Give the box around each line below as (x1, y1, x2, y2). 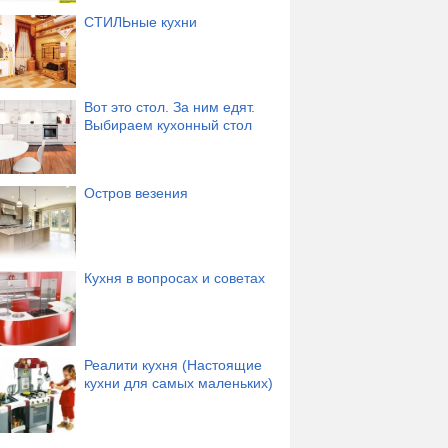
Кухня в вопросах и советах (84, 269, 265, 286)
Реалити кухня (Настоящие (84, 356, 262, 373)
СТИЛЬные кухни (84, 14, 197, 31)
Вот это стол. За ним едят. (84, 99, 255, 116)
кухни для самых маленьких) (84, 374, 273, 391)
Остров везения (84, 184, 188, 201)
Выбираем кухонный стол (84, 117, 252, 134)
